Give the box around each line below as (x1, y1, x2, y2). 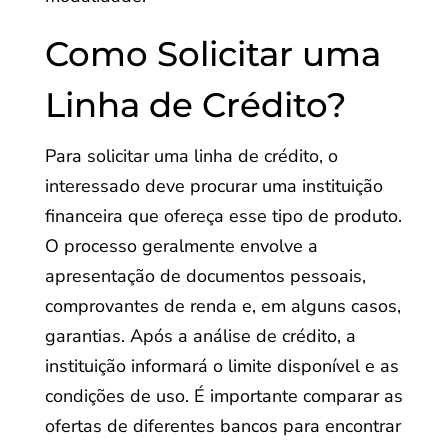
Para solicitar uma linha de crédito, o (44, 144, 338, 168)
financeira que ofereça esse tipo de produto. (44, 204, 402, 228)
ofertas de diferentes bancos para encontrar (44, 414, 401, 438)
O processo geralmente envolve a (44, 234, 318, 258)
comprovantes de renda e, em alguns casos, (44, 294, 401, 318)
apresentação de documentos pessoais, (44, 264, 366, 288)
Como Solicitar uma (44, 33, 381, 75)
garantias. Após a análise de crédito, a (44, 324, 356, 348)
